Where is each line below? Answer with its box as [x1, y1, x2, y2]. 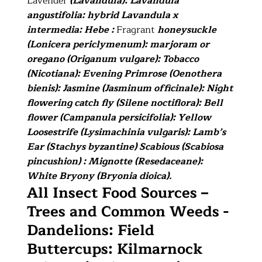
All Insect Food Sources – [27, 180, 209, 205]
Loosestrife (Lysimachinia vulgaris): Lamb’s [27, 124, 226, 140]
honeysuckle [157, 22, 217, 37]
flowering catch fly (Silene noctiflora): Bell [27, 95, 223, 111]
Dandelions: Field [27, 218, 155, 243]
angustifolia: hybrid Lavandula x [27, 7, 178, 23]
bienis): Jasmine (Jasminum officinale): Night [27, 80, 233, 96]
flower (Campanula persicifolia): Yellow [27, 109, 212, 125]
